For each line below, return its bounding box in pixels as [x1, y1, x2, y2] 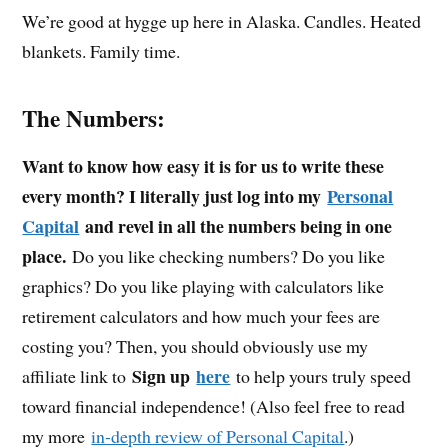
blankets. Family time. [22, 39, 181, 64]
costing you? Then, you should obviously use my [22, 334, 369, 359]
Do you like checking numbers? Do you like [72, 244, 386, 269]
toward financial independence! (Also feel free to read [22, 394, 406, 419]
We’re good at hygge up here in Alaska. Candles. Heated [22, 9, 422, 34]
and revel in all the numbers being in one [79, 213, 393, 240]
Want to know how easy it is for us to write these [22, 153, 385, 180]
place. [22, 243, 73, 270]
